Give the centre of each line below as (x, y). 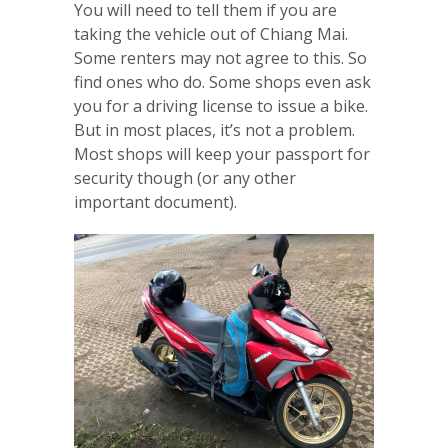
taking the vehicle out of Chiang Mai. (211, 33)
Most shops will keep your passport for (222, 153)
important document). (155, 201)
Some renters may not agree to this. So (220, 57)
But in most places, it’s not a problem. (214, 129)
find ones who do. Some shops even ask (222, 81)
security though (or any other (185, 177)
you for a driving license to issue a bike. (221, 105)
